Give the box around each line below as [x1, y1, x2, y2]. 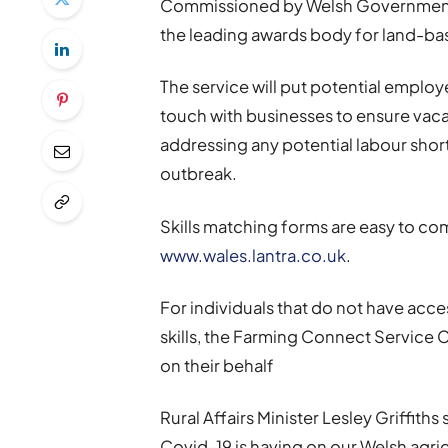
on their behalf [160, 354, 275, 376]
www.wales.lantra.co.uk [160, 244, 347, 266]
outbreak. [160, 163, 238, 185]
